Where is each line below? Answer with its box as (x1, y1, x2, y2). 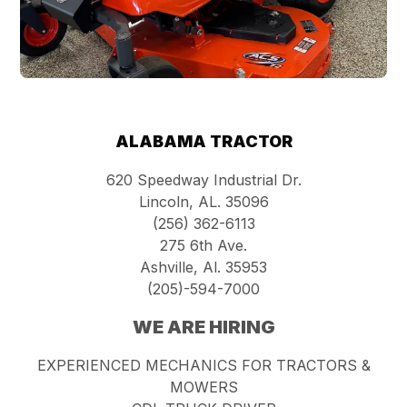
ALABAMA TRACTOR (114, 132, 293, 151)
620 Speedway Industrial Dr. (105, 171, 302, 189)
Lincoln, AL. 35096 (138, 193, 269, 211)
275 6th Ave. (160, 236, 247, 254)
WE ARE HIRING (132, 316, 275, 338)
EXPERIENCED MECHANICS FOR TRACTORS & (36, 356, 371, 374)
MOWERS (169, 378, 238, 396)
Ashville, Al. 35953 (140, 258, 267, 276)
